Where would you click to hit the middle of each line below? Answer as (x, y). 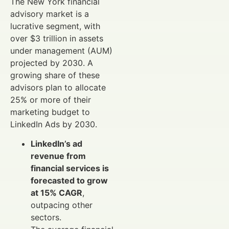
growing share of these (55, 75)
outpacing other (62, 205)
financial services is (70, 168)
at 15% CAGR (56, 193)
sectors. (46, 217)
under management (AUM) (61, 50)
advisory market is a (50, 14)
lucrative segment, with (55, 26)
